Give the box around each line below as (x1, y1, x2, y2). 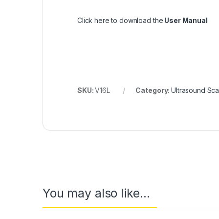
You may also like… (43, 185, 150, 200)
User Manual (163, 16, 208, 24)
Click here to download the (77, 16, 163, 24)
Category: (135, 86, 172, 94)
